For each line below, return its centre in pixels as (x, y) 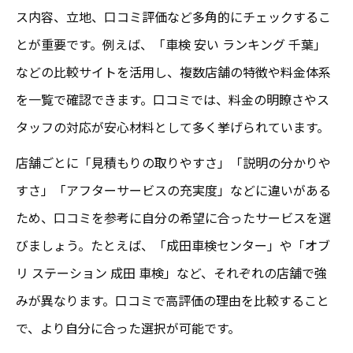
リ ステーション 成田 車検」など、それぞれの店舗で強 (171, 272)
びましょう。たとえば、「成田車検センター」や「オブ (173, 245)
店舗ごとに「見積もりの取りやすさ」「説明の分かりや (173, 162)
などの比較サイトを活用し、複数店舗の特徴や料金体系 (173, 71)
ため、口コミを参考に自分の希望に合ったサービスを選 (173, 217)
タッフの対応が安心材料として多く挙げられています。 (173, 126)
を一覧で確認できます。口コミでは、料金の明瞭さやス (173, 99)
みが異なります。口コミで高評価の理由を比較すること (173, 300)
